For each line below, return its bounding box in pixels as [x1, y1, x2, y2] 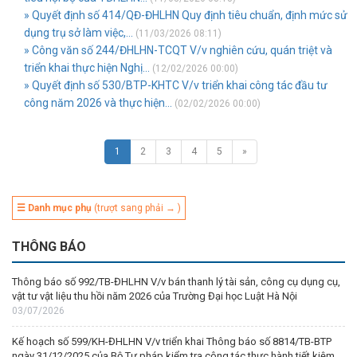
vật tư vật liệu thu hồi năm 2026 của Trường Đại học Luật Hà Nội [12, 290, 297, 302]
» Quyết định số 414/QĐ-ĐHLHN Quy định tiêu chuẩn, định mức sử [24, 9, 347, 22]
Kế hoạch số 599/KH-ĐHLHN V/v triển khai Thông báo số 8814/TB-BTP [12, 335, 331, 347]
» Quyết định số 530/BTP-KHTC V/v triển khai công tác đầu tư [24, 79, 328, 92]
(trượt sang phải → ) [92, 202, 181, 214]
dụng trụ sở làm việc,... [24, 26, 133, 39]
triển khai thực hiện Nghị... [24, 61, 150, 74]
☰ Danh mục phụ [17, 202, 92, 214]
